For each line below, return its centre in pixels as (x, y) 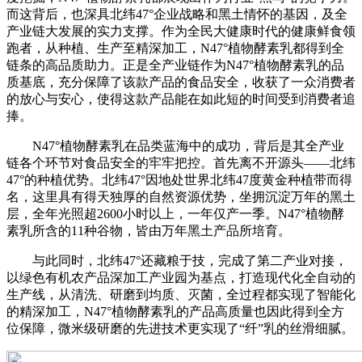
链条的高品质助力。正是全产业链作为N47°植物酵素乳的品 (175, 65)
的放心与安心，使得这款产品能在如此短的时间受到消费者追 (181, 99)
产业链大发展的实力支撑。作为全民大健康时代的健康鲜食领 (181, 32)
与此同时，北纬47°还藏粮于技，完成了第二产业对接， (177, 261)
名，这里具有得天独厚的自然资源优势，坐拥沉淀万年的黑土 (181, 197)
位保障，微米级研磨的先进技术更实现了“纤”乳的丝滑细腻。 (180, 329)
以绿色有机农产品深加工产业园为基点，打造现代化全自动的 (181, 278)
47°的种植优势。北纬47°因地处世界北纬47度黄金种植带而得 (179, 180)
